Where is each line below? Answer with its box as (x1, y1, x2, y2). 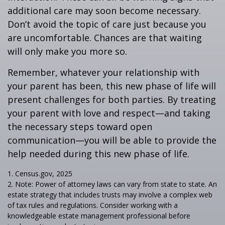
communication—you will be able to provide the (8, 134, 216, 146)
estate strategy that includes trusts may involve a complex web (8, 190, 212, 199)
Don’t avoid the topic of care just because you (8, 18, 206, 30)
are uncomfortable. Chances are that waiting (8, 32, 202, 44)
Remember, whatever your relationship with (8, 66, 199, 78)
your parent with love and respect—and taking (8, 107, 210, 119)
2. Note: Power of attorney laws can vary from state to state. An (8, 179, 217, 189)
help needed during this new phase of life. (8, 148, 189, 160)
